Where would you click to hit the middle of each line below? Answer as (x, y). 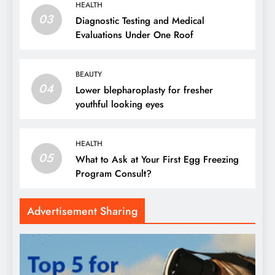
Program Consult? (114, 173)
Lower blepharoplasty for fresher (144, 90)
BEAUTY (89, 74)
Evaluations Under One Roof (134, 35)
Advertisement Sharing (82, 211)
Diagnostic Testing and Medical (140, 21)
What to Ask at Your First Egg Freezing (157, 159)
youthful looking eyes (120, 104)
